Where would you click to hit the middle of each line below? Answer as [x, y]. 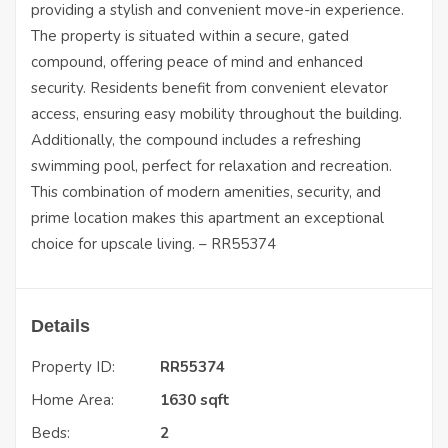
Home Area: [72, 400]
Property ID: [73, 367]
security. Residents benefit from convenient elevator [209, 88]
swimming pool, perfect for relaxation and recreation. [211, 166]
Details [60, 326]
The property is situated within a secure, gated [190, 36]
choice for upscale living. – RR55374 [153, 244]
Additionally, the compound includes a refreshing [196, 140]
